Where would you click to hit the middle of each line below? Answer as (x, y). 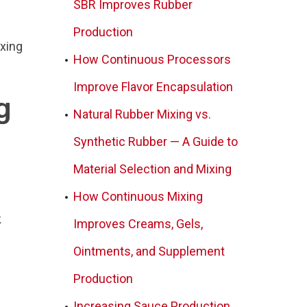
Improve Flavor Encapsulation (153, 87)
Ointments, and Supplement (149, 251)
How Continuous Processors (152, 59)
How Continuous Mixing (138, 196)
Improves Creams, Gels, (138, 224)
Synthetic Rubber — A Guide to (156, 142)
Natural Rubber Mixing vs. (143, 114)
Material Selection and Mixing (153, 169)
